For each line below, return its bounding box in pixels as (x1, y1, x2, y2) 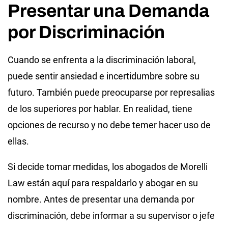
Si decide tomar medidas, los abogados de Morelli (8, 161, 208, 172)
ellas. (8, 135, 29, 147)
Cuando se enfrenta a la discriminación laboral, (8, 54, 196, 65)
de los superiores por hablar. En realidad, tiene (8, 103, 192, 114)
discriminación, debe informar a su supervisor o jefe (8, 210, 215, 221)
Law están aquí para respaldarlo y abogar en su (8, 177, 198, 188)
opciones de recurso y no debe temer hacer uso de (8, 119, 211, 130)
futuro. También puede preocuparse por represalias (8, 87, 215, 98)
